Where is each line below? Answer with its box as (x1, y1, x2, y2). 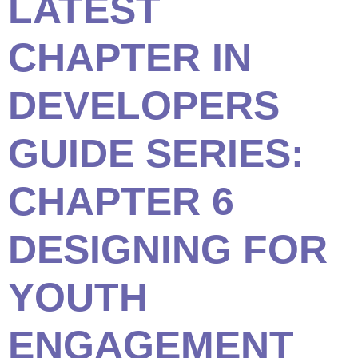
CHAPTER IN (8, 35, 252, 80)
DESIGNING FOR (8, 227, 328, 272)
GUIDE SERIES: (8, 131, 304, 176)
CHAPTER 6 (8, 179, 234, 224)
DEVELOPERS (8, 83, 280, 128)
